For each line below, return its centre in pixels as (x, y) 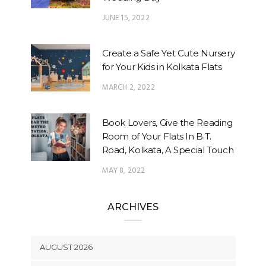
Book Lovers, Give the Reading (167, 122)
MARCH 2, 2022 (128, 87)
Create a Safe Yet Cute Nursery (168, 53)
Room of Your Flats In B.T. (156, 136)
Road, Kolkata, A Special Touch (168, 150)
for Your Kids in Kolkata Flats (162, 66)
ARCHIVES (133, 207)
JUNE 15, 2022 (126, 18)
